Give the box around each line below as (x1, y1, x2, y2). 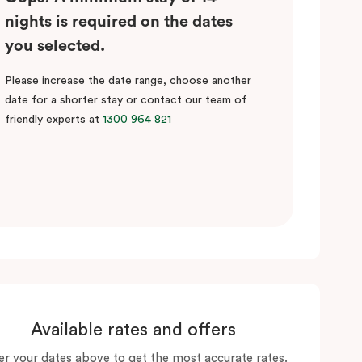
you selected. (5, 37, 105, 54)
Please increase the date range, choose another (5, 74, 251, 86)
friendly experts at (5, 113, 103, 125)
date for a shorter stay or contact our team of (5, 94, 246, 106)
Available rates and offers (30, 321, 236, 339)
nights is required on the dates (5, 13, 233, 30)
